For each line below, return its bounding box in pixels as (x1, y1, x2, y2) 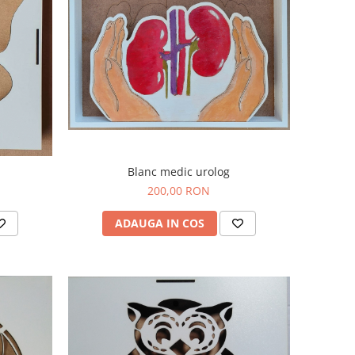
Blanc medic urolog (128, 163, 231, 179)
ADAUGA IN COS (114, 215, 204, 231)
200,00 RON (147, 182, 211, 198)
